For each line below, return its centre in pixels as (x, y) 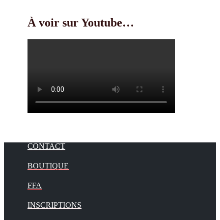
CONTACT (46, 146)
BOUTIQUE (48, 165)
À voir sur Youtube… (81, 22)
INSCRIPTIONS (55, 205)
